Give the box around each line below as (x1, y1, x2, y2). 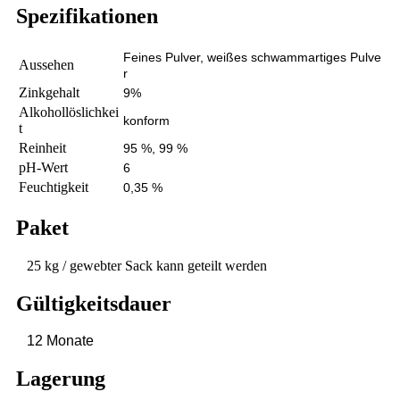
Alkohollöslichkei (19, 104, 119, 120)
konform (123, 112, 170, 128)
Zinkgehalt (19, 84, 79, 100)
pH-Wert (19, 159, 68, 175)
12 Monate (27, 333, 94, 349)
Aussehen (19, 56, 74, 72)
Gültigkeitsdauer (16, 291, 171, 315)
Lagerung (16, 367, 105, 391)
